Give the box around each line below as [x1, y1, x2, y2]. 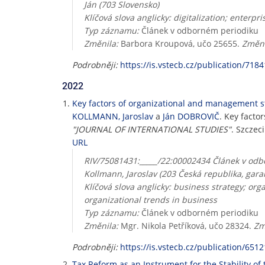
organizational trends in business [83, 194, 217, 205]
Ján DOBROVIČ [163, 111, 219, 122]
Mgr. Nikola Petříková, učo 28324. [118, 220, 254, 231]
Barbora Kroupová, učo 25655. [118, 38, 242, 49]
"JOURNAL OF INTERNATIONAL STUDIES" [72, 124, 231, 135]
